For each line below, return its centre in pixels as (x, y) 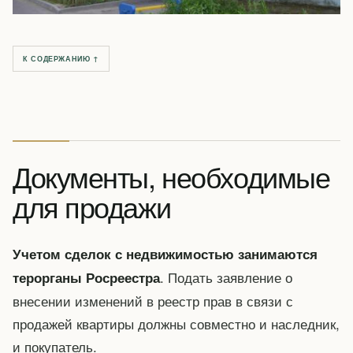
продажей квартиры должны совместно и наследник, (176, 324)
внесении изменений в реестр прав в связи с (153, 301)
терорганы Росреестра (86, 278)
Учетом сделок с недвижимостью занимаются (165, 254)
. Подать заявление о (226, 277)
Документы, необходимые (171, 176)
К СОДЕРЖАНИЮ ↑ (61, 59)
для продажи (92, 206)
